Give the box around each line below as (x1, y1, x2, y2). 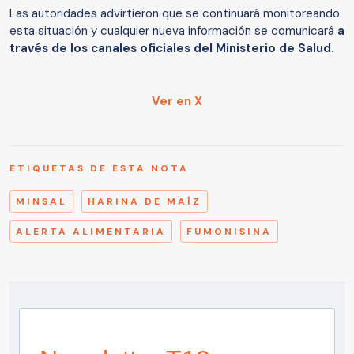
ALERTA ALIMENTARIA (16, 224, 166, 238)
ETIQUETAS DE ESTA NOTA (9, 161, 189, 175)
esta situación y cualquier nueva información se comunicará (9, 22, 334, 39)
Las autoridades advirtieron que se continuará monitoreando (9, 5, 340, 21)
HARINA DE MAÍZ (88, 194, 201, 208)
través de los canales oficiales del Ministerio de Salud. (9, 40, 334, 56)
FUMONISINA (186, 224, 272, 238)
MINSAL (16, 194, 67, 208)
